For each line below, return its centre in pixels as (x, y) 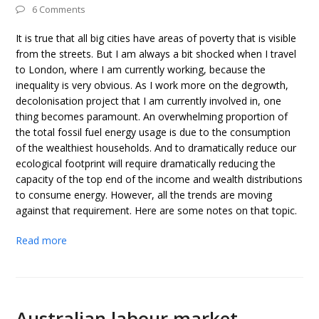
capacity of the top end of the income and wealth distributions (159, 179)
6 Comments (59, 9)
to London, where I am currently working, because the (141, 69)
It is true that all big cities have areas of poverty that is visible (156, 38)
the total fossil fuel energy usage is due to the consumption (153, 132)
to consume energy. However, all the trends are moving (144, 195)
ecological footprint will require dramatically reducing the (146, 163)
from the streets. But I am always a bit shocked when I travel (156, 54)
